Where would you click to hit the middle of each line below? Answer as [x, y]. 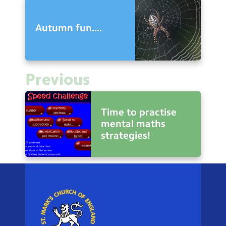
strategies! [126, 135]
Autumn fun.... [69, 27]
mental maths [133, 124]
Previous [58, 79]
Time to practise [139, 112]
